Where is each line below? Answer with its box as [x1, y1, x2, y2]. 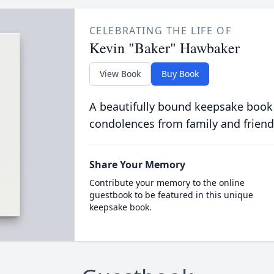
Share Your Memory [89, 158, 185, 171]
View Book [99, 68, 141, 80]
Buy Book [161, 68, 199, 80]
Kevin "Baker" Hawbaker [89, 38, 240, 57]
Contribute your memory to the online [89, 177, 245, 188]
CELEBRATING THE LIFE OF [89, 24, 232, 37]
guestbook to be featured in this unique [89, 189, 253, 201]
